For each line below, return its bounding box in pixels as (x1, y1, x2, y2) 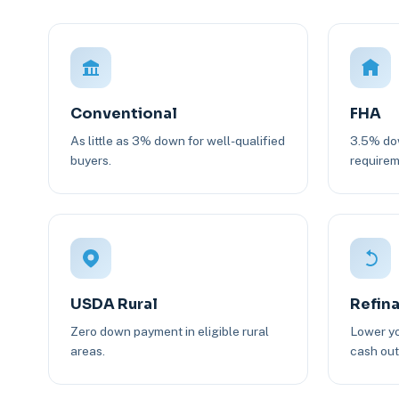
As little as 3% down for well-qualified (69, 133, 285, 148)
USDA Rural (69, 294, 158, 313)
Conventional (69, 103, 177, 123)
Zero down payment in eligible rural (69, 323, 269, 338)
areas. (69, 343, 105, 358)
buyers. (69, 152, 111, 167)
